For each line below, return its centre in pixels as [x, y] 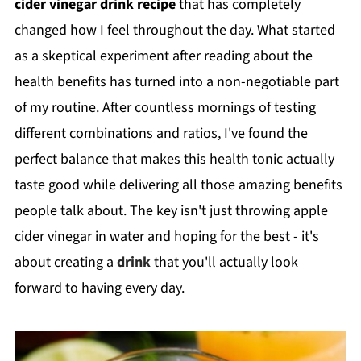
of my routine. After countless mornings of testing [165, 108]
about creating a [65, 262]
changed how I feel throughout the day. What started [174, 30]
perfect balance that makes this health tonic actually [174, 159]
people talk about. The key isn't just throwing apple [171, 211]
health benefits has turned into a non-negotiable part [176, 82]
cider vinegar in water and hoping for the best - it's [166, 237]
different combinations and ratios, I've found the [161, 133]
